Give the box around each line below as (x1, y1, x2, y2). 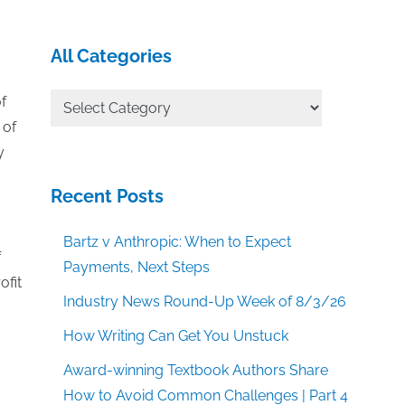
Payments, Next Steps (63, 259, 211, 276)
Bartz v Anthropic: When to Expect (63, 233, 292, 250)
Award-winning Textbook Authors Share (63, 362, 329, 379)
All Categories (51, 45, 172, 67)
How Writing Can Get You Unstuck (63, 327, 289, 344)
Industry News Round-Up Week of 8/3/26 (63, 293, 347, 310)
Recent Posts (51, 185, 164, 207)
